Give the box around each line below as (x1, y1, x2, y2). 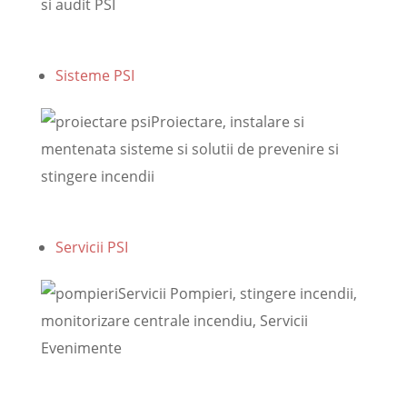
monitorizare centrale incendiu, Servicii (40, 311, 308, 332)
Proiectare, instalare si (150, 112, 304, 133)
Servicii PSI (55, 237, 128, 258)
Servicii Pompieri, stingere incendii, (117, 283, 357, 304)
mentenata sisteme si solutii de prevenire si (40, 139, 339, 160)
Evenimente (40, 338, 122, 359)
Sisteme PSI (55, 65, 134, 86)
